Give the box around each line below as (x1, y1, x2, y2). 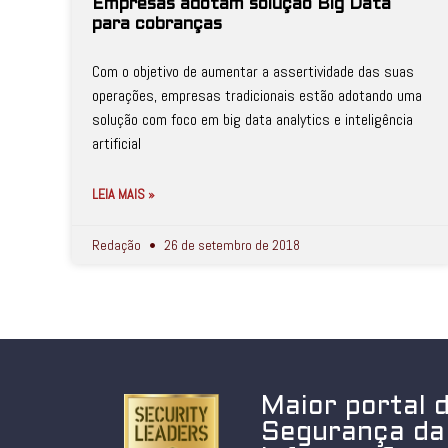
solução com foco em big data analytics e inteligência (92, 109, 413, 130)
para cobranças (92, 17, 222, 33)
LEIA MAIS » (92, 185, 155, 203)
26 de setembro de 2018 (161, 236, 300, 254)
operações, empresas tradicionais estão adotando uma (92, 85, 422, 106)
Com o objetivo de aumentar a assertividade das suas (92, 61, 414, 82)
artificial (92, 133, 141, 154)
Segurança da (261, 421, 446, 445)
